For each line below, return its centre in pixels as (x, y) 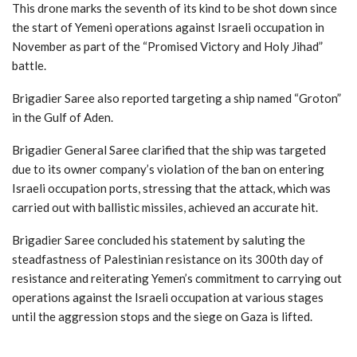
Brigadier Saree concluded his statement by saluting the (159, 239)
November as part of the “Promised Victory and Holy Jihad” (167, 46)
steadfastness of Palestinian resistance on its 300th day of (168, 259)
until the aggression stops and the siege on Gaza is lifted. (162, 316)
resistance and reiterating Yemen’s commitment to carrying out (177, 278)
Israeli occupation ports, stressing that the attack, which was (171, 188)
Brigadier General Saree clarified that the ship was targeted (169, 149)
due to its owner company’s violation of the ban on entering (168, 169)
